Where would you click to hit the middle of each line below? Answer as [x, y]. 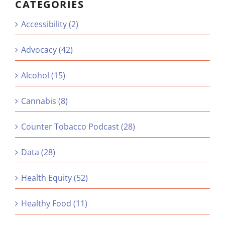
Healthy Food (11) [54, 204]
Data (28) [38, 152]
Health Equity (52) [54, 178]
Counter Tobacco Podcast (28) [78, 127]
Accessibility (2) [50, 24]
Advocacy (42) [47, 50]
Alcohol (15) [43, 76]
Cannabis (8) [44, 101]
